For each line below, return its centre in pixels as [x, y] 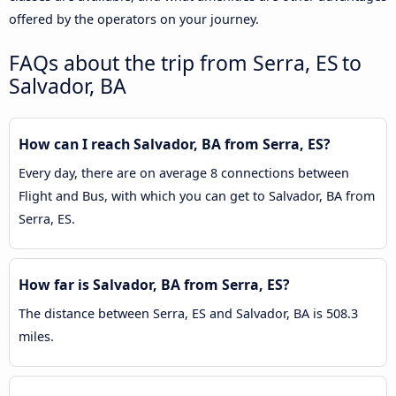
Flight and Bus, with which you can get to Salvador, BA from [197, 196]
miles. [36, 337]
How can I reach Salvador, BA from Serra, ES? [175, 145]
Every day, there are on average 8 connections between [184, 173]
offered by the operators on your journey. [134, 19]
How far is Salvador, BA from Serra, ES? [154, 285]
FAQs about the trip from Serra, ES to [185, 63]
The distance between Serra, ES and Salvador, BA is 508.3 [188, 314]
